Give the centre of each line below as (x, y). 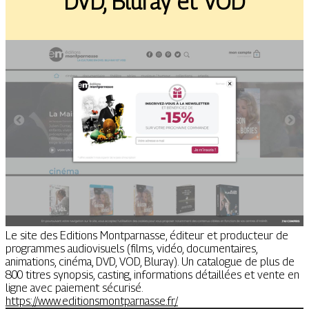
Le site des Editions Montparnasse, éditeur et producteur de (147, 236)
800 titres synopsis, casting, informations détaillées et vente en (152, 275)
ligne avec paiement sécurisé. (74, 288)
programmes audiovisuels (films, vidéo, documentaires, (131, 249)
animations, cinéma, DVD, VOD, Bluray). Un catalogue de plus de (150, 262)
